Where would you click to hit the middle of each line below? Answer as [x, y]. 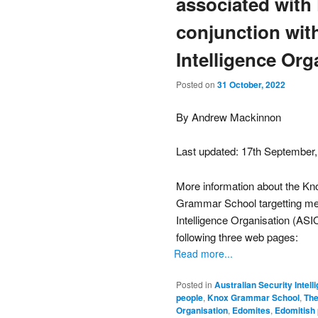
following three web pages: [237, 236]
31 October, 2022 [251, 85]
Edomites [251, 310]
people [190, 297]
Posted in [194, 284]
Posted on [197, 84]
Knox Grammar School [253, 297]
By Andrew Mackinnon [229, 116]
